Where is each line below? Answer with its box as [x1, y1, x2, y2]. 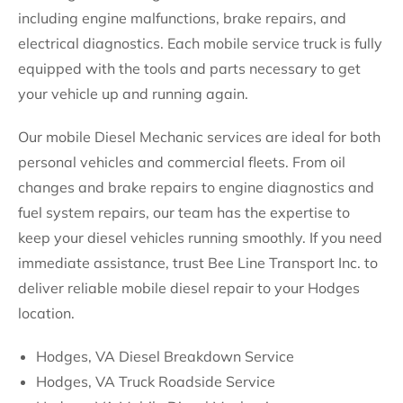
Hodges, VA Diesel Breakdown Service [36, 347, 294, 365]
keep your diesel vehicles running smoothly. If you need [18, 228, 382, 246]
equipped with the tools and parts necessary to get [18, 59, 361, 77]
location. [18, 304, 75, 322]
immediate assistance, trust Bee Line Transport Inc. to [18, 254, 378, 272]
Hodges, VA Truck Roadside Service [36, 372, 279, 390]
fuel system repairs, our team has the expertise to [18, 203, 350, 221]
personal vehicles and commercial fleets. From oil [18, 153, 345, 171]
